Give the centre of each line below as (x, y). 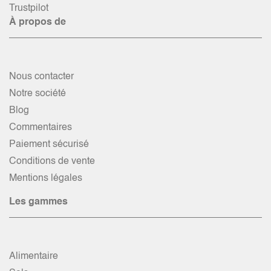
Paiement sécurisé (49, 145)
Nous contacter (41, 77)
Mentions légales (46, 179)
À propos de (38, 23)
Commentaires (41, 128)
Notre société (38, 94)
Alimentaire (34, 257)
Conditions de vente (52, 162)
